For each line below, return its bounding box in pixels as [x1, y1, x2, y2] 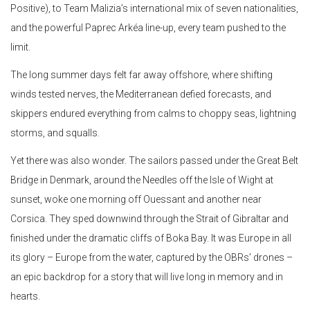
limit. [10, 42, 30, 53]
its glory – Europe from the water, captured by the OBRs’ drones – [10, 252, 293, 264]
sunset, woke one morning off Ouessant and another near [10, 194, 262, 206]
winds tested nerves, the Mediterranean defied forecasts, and [10, 89, 271, 100]
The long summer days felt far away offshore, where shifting [10, 69, 273, 81]
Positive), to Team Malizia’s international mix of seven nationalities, [10, 3, 298, 15]
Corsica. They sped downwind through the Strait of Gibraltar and [10, 213, 289, 225]
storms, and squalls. [10, 127, 100, 139]
